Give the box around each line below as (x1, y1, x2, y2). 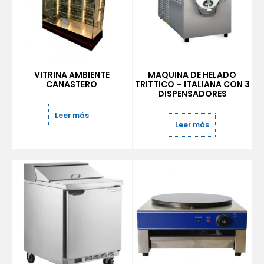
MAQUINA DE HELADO (148, 68, 237, 81)
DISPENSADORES (157, 87, 227, 100)
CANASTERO (46, 78, 98, 90)
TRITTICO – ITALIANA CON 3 (134, 78, 250, 90)
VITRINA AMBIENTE (34, 68, 110, 81)
